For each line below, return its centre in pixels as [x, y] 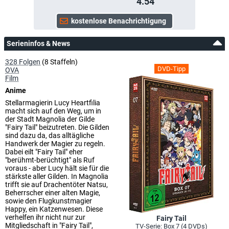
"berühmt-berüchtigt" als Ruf [50, 160]
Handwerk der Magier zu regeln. [55, 143]
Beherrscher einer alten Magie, [53, 192]
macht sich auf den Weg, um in [53, 111]
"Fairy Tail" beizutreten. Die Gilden [57, 127]
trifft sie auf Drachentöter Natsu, [56, 184]
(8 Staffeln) [59, 62]
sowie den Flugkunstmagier [49, 201]
